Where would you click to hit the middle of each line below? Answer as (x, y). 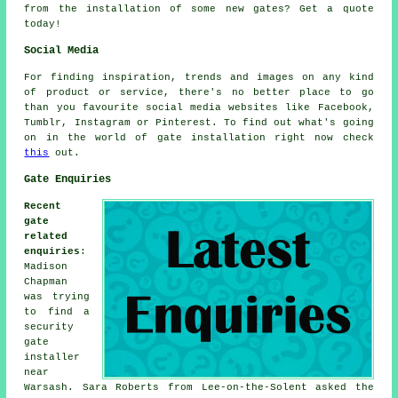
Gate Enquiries (68, 179)
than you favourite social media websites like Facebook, (199, 107)
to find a (57, 311)
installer (52, 357)
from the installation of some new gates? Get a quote (199, 8)
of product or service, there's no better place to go (199, 92)
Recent (43, 206)
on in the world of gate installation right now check (199, 137)
